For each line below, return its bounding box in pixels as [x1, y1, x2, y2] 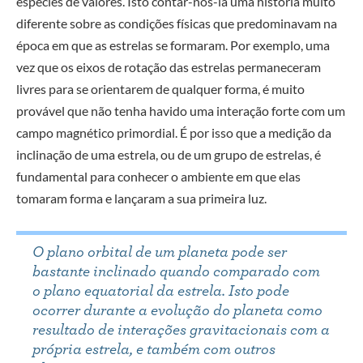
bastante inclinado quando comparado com [32, 263, 320, 280]
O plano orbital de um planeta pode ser [32, 244, 287, 260]
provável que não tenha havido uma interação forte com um [16, 103, 345, 119]
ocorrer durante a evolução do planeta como [32, 302, 322, 318]
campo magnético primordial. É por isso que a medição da [16, 125, 331, 141]
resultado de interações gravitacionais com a [32, 322, 330, 338]
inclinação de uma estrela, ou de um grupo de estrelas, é [16, 147, 321, 163]
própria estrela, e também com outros [32, 341, 275, 357]
